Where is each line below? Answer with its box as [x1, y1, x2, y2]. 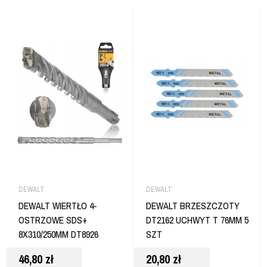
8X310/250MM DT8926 [18, 228, 98, 241]
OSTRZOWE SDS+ [18, 213, 87, 227]
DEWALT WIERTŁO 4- [18, 199, 97, 213]
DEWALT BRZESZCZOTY [146, 199, 240, 213]
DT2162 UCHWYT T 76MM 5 [146, 213, 249, 227]
